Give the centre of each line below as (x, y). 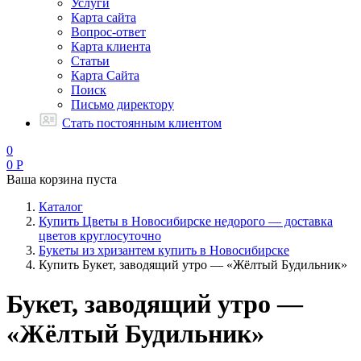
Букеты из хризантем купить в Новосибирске (164, 250)
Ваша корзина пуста (62, 179)
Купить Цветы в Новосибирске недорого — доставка (186, 221)
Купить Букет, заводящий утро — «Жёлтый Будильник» (193, 265)
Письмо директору (122, 104)
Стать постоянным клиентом (142, 123)
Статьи (90, 61)
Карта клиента (111, 46)
